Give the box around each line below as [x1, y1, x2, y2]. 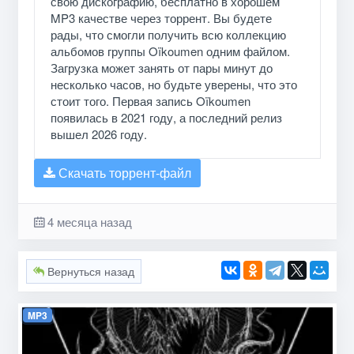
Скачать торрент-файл [55, 163, 191, 182]
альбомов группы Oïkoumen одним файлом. [50, 42, 290, 59]
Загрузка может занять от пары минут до [50, 58, 273, 76]
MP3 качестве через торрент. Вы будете [50, 9, 272, 26]
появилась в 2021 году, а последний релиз [50, 108, 282, 126]
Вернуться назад [43, 262, 134, 279]
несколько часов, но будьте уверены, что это [50, 75, 297, 92]
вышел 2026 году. [50, 125, 147, 142]
